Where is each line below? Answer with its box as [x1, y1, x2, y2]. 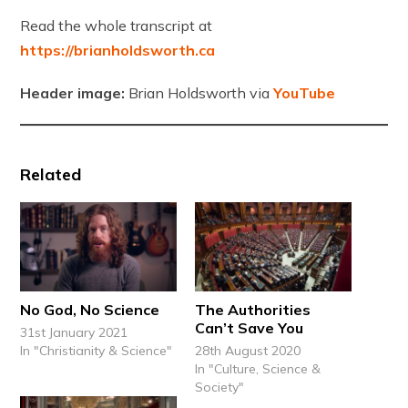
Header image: [20, 83, 126, 102]
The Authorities [195, 300, 311, 319]
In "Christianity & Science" [20, 342, 173, 359]
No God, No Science [20, 300, 160, 319]
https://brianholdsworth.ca [20, 40, 216, 59]
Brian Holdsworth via [125, 83, 274, 102]
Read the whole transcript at [20, 15, 213, 35]
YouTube [273, 83, 336, 102]
